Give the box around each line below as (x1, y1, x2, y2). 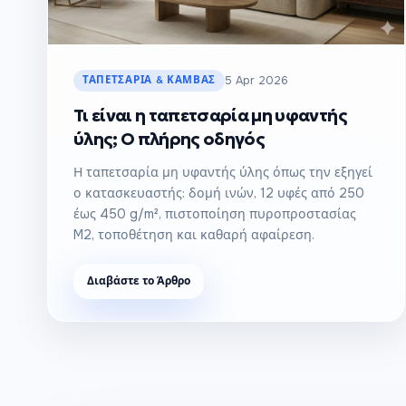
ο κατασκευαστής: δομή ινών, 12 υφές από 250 (73, 185, 364, 201)
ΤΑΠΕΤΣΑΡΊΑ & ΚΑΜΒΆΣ (82, 73, 217, 87)
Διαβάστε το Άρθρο (87, 274, 190, 288)
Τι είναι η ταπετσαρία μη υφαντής (73, 105, 347, 126)
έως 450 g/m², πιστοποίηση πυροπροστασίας (73, 206, 356, 222)
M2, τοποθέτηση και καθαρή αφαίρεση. (73, 227, 314, 243)
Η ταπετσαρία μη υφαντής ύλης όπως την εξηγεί (73, 164, 372, 180)
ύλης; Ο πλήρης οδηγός (73, 129, 266, 150)
